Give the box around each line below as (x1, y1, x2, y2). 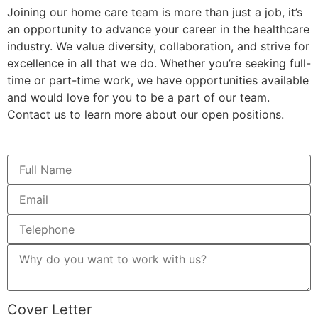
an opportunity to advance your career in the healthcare (7, 22, 309, 37)
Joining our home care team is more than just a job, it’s (7, 5, 302, 20)
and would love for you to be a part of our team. (7, 90, 270, 105)
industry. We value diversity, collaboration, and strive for (7, 39, 309, 54)
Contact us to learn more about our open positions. (7, 107, 284, 122)
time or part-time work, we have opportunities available (7, 73, 309, 88)
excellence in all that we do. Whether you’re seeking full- (7, 56, 311, 71)
